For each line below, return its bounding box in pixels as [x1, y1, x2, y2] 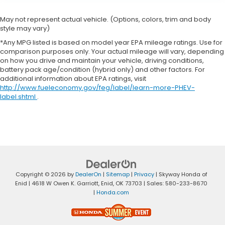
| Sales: [142, 179, 165, 187]
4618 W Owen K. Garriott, [30, 179, 99, 187]
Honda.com [96, 188, 129, 196]
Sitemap [105, 170, 130, 178]
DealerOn [75, 170, 101, 178]
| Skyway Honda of [154, 170, 207, 178]
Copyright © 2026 [15, 170, 67, 178]
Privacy [134, 170, 154, 178]
